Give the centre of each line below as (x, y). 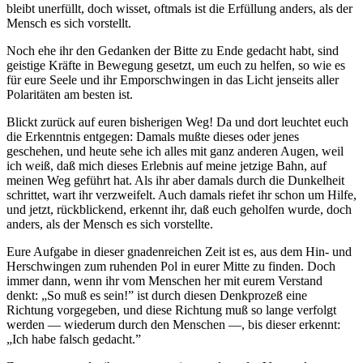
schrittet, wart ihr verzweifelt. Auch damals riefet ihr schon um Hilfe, (181, 195)
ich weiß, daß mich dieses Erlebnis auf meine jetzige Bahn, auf (167, 166)
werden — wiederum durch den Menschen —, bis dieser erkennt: (173, 325)
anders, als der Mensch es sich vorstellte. (110, 224)
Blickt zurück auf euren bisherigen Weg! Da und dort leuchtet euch (177, 122)
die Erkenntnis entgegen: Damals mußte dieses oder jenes (153, 137)
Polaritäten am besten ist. (70, 95)
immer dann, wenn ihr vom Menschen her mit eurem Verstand (164, 281)
